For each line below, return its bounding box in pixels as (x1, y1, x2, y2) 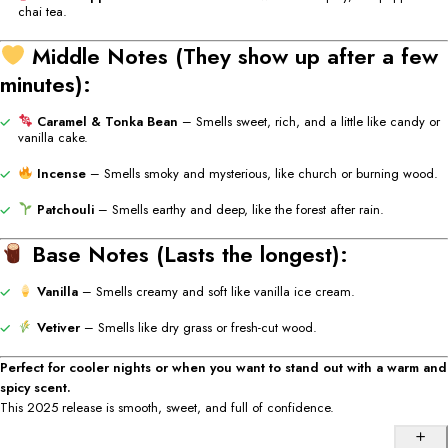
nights (113, 357, 155, 377)
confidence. (267, 397, 334, 417)
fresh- (230, 317, 261, 337)
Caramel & (36, 111, 105, 131)
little (340, 111, 367, 131)
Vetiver (36, 317, 80, 337)
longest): (260, 237, 349, 270)
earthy (151, 199, 190, 219)
